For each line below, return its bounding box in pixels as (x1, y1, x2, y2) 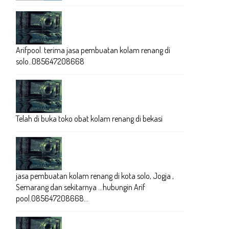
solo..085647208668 (16, 56, 84, 66)
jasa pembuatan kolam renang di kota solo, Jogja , (16, 171, 174, 181)
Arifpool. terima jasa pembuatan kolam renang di (16, 45, 170, 55)
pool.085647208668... (16, 193, 88, 203)
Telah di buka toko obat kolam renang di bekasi (16, 113, 163, 124)
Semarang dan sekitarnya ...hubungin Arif (16, 182, 145, 192)
